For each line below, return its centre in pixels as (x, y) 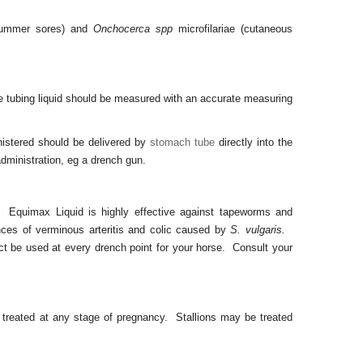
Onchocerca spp (133, 29)
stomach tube (182, 142)
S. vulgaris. (258, 230)
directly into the (254, 142)
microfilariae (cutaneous (233, 29)
